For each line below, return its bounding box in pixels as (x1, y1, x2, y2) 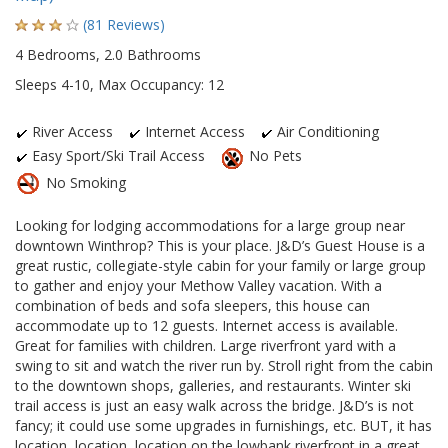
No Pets (245, 146, 302, 166)
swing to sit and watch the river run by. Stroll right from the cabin (15, 356, 433, 376)
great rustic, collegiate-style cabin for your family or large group (15, 256, 426, 276)
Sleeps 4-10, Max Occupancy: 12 (15, 75, 224, 95)
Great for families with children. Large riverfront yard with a (15, 336, 396, 356)
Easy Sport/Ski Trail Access (28, 146, 205, 166)
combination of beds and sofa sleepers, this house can (15, 296, 370, 316)
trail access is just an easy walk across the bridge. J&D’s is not (15, 396, 414, 416)
